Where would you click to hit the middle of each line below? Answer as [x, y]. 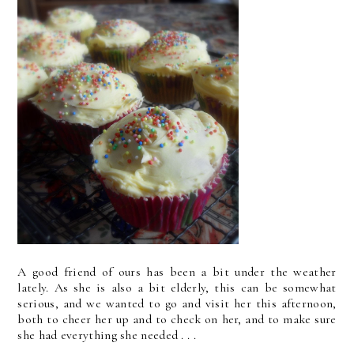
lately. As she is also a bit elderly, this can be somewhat [177, 288]
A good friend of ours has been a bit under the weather [177, 272]
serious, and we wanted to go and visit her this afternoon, [177, 303]
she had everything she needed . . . [107, 335]
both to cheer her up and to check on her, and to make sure [177, 319]
